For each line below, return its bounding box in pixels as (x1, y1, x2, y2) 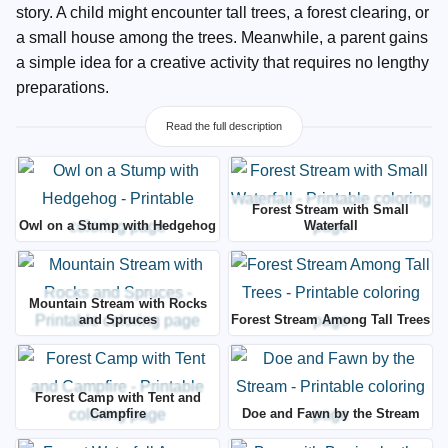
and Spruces (78, 312, 157, 327)
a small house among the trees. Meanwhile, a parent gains (16, 29, 428, 46)
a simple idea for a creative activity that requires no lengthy (16, 54, 429, 71)
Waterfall (303, 218, 358, 233)
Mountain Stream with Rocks (28, 296, 207, 311)
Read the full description (166, 120, 282, 132)
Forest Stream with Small (252, 202, 409, 217)
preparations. (16, 79, 109, 96)
